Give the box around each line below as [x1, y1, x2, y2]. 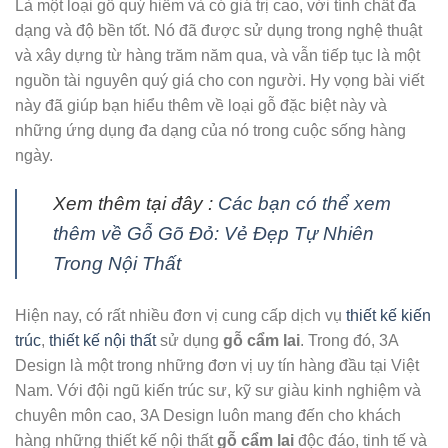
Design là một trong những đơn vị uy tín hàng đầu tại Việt [15, 356, 419, 374]
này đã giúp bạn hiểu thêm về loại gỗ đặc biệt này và [15, 97, 387, 115]
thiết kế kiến [346, 306, 431, 324]
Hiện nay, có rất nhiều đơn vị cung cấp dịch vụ [15, 306, 346, 324]
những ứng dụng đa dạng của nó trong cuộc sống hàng [15, 122, 406, 140]
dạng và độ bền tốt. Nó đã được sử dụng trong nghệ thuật [15, 22, 422, 40]
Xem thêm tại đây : [53, 192, 218, 214]
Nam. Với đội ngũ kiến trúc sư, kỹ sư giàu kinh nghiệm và [15, 381, 421, 399]
